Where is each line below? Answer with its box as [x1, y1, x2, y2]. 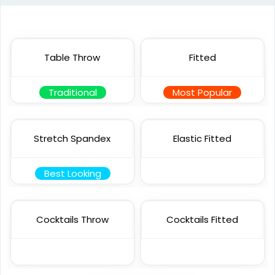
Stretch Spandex [34, 132, 111, 145]
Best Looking [44, 167, 101, 180]
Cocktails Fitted [166, 213, 238, 227]
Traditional [48, 86, 97, 99]
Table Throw [44, 51, 101, 64]
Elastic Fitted [173, 132, 231, 145]
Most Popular [172, 86, 233, 99]
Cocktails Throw [36, 213, 109, 227]
